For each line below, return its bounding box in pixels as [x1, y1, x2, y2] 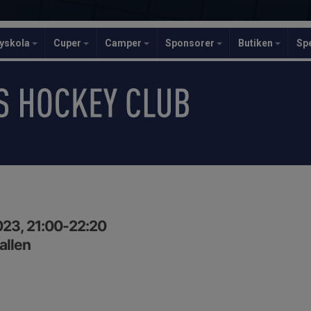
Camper [105, 37, 144, 49]
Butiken [238, 37, 275, 49]
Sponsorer [165, 37, 217, 49]
